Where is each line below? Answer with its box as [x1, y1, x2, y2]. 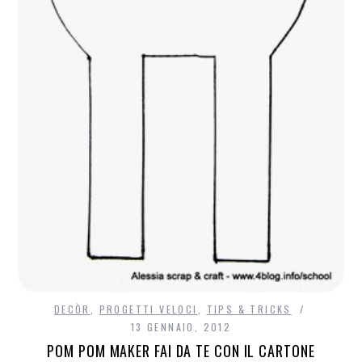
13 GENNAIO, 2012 [130, 319, 232, 334]
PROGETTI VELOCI [99, 301, 198, 316]
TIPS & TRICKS [206, 301, 292, 316]
